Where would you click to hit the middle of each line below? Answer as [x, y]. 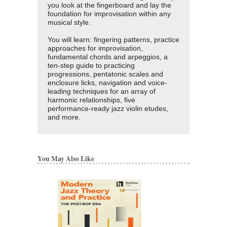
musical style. [69, 22]
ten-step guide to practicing [91, 65]
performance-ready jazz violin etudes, [108, 108]
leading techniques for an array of [102, 91]
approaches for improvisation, [95, 48]
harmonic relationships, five [91, 100]
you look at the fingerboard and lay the [109, 5]
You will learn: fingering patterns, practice [113, 40]
